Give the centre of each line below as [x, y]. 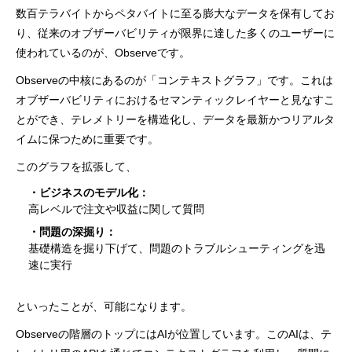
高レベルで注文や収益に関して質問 [117, 209]
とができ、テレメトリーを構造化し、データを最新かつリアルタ [176, 119]
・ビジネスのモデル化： [89, 192]
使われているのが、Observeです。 [103, 52]
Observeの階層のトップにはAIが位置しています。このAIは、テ [174, 334]
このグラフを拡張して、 [77, 166]
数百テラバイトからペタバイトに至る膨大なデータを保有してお [176, 13]
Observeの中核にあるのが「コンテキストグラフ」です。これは [175, 80]
